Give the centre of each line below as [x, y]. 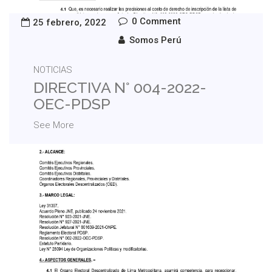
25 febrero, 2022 [70, 23]
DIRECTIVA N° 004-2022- [120, 88]
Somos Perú [155, 40]
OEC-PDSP [72, 104]
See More [54, 125]
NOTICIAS [53, 70]
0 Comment [156, 22]
